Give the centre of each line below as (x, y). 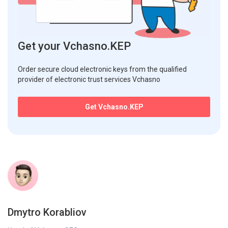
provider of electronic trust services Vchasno (89, 80)
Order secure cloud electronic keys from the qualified (102, 69)
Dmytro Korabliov (47, 212)
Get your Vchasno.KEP (74, 46)
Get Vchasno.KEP (114, 107)
